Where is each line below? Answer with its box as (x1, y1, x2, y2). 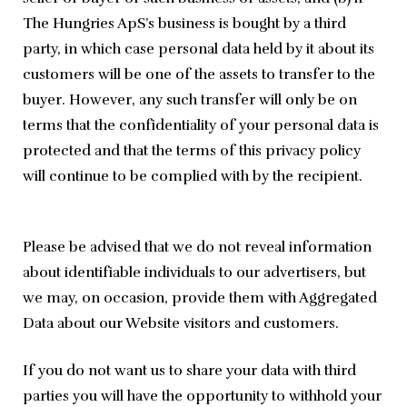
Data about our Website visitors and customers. (23, 314, 339, 333)
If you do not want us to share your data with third (23, 362, 356, 381)
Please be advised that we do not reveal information (23, 238, 372, 257)
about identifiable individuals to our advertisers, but (23, 263, 366, 283)
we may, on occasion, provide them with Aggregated (23, 289, 377, 308)
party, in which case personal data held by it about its (23, 40, 374, 59)
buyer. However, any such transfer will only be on (23, 91, 357, 110)
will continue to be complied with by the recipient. (23, 167, 362, 186)
